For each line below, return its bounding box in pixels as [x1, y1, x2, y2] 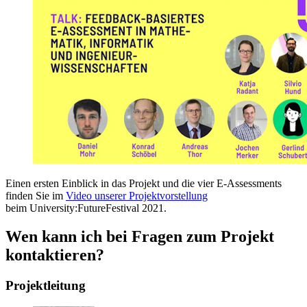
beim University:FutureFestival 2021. [5, 201, 167, 214]
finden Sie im [5, 189, 66, 201]
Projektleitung [5, 278, 86, 293]
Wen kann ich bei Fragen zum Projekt [5, 228, 274, 246]
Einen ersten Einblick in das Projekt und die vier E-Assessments [5, 177, 282, 189]
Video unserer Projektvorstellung [66, 189, 208, 201]
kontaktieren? [5, 246, 104, 265]
